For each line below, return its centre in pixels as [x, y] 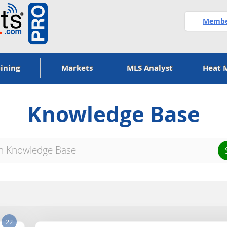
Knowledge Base [113, 114]
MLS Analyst [150, 68]
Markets [77, 68]
